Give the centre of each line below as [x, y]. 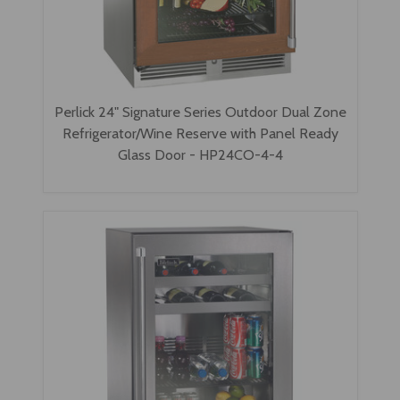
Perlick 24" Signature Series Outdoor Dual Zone [200, 111]
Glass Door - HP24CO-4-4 [200, 154]
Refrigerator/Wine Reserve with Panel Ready [200, 133]
